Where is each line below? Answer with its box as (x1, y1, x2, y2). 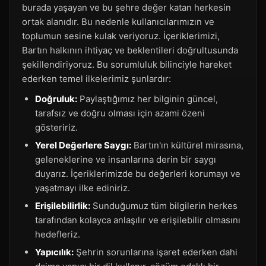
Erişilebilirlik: (35, 200, 90, 211)
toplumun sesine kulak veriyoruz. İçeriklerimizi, (22, 30, 220, 42)
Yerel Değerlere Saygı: (35, 140, 131, 151)
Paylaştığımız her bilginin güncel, (77, 93, 218, 104)
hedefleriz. (35, 229, 80, 240)
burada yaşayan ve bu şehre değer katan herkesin (22, 2, 231, 13)
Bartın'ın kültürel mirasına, (131, 140, 243, 151)
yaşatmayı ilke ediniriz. (35, 182, 130, 194)
